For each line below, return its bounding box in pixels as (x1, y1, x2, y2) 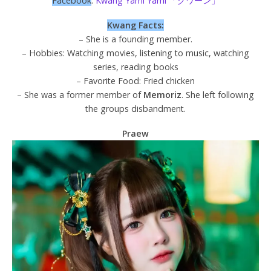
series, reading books (93, 61, 178, 73)
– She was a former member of (17, 89, 143, 101)
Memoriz (143, 89, 181, 101)
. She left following (181, 89, 254, 101)
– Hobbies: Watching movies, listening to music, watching (22, 47, 249, 59)
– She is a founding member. (79, 33, 192, 45)
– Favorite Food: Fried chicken (76, 75, 195, 87)
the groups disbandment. (85, 103, 186, 115)
